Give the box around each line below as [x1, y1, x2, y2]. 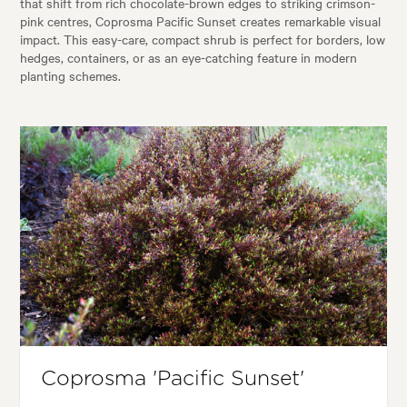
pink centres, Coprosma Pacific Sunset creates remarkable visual [20, 12, 382, 31]
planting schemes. [20, 66, 122, 85]
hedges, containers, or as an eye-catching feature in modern [20, 48, 358, 67]
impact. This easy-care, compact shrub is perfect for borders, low [20, 30, 386, 49]
